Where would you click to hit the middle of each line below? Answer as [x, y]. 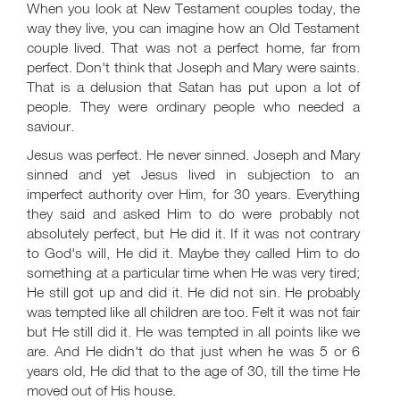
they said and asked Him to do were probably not [193, 213]
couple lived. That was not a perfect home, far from [193, 47]
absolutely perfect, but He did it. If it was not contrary [193, 233]
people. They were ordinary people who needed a [193, 106]
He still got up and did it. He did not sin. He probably [193, 292]
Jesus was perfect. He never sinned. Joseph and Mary [193, 154]
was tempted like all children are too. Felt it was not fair [193, 312]
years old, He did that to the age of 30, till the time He [193, 371]
